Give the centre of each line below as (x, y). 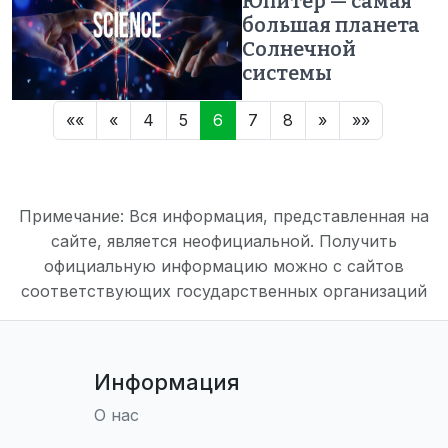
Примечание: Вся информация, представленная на (224, 216)
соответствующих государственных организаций (224, 291)
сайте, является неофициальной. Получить (224, 241)
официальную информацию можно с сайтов (224, 266)
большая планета (331, 25)
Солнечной (299, 49)
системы (287, 73)
